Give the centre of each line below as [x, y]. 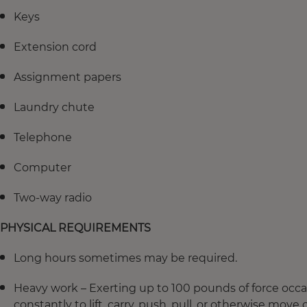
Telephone [43, 137]
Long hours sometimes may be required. [127, 258]
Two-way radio [53, 197]
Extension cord [55, 47]
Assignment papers [67, 77]
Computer [42, 167]
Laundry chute [54, 107]
